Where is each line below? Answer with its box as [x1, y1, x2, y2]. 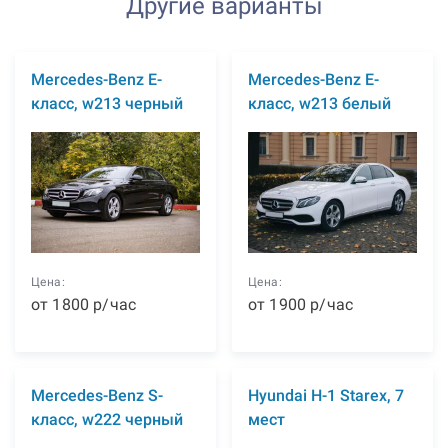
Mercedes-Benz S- [31, 386, 163, 405]
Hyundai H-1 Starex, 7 [248, 386, 404, 405]
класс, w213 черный [31, 94, 183, 113]
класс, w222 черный [31, 410, 183, 429]
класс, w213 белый [248, 94, 391, 113]
